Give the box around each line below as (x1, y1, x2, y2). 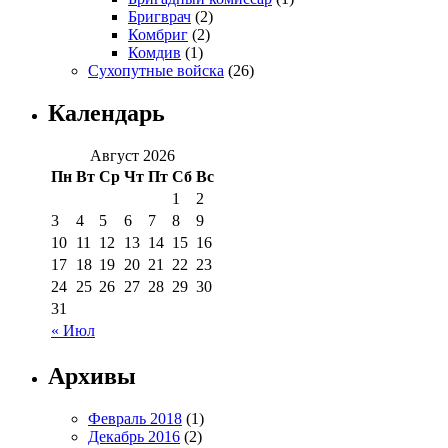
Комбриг (128, 26, 188, 44)
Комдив (128, 44, 181, 62)
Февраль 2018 (88, 409, 182, 427)
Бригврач (128, 8, 191, 26)
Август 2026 (90, 147, 175, 165)
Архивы (48, 362, 136, 389)
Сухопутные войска (88, 62, 224, 80)
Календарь (48, 100, 165, 127)
